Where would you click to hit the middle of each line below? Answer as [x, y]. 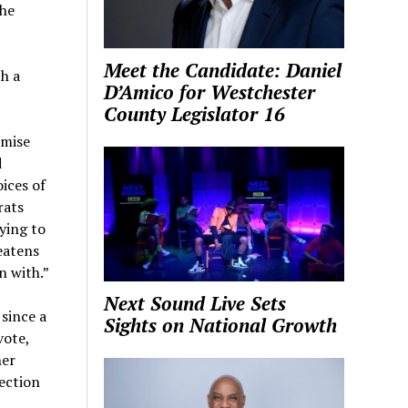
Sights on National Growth [221, 326]
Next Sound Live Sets [195, 304]
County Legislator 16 [195, 113]
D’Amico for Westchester [210, 92]
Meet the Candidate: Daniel [223, 70]
